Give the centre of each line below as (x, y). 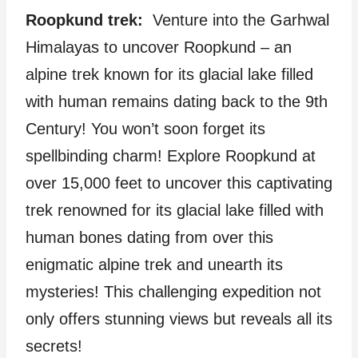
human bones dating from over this (149, 237)
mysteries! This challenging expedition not (173, 291)
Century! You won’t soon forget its (145, 128)
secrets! (54, 346)
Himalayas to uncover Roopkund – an (159, 47)
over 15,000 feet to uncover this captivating (179, 183)
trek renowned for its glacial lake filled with (175, 210)
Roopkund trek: (87, 20)
